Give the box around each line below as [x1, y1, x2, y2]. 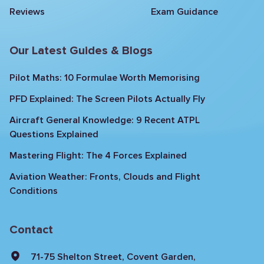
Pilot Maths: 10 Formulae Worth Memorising [9, 72, 200, 84]
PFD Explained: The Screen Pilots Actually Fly [9, 93, 205, 105]
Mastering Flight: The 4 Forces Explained [9, 150, 187, 162]
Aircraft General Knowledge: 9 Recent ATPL [9, 114, 200, 127]
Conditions [9, 185, 58, 197]
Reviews [9, 6, 45, 18]
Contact [9, 223, 53, 237]
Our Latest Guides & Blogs [9, 44, 153, 58]
